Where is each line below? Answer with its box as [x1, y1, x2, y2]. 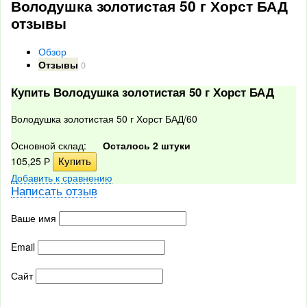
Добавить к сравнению [11, 171, 112, 184]
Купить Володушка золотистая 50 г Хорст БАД [11, 84, 274, 100]
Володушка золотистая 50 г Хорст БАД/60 [11, 112, 197, 125]
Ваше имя [11, 211, 56, 225]
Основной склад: [11, 138, 89, 152]
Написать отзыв [11, 182, 97, 199]
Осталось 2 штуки [102, 138, 191, 152]
